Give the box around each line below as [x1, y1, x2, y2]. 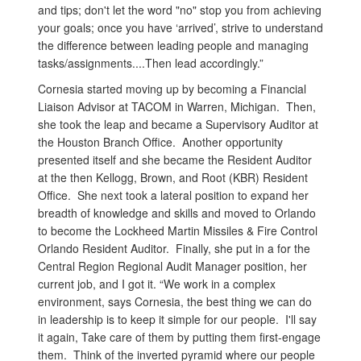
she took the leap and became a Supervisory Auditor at [38, 115, 318, 132]
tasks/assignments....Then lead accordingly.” [38, 54, 263, 71]
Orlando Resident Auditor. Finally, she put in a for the [38, 239, 310, 256]
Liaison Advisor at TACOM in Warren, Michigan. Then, [38, 98, 316, 114]
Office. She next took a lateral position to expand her [38, 186, 309, 203]
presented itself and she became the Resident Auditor [38, 151, 312, 168]
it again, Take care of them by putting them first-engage [38, 328, 321, 345]
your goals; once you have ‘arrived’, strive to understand [38, 19, 323, 35]
